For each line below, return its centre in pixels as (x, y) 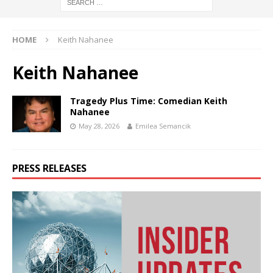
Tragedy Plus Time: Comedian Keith (149, 101)
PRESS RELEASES (49, 168)
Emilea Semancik (163, 126)
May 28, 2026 (99, 126)
